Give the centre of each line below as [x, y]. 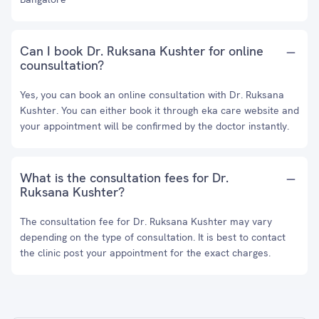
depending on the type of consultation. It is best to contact [153, 237]
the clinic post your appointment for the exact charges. [145, 253]
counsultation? [62, 65]
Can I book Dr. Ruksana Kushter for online [142, 51]
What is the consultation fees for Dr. [124, 178]
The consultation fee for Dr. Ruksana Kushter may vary [146, 221]
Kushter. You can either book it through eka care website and [159, 110]
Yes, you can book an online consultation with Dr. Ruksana [152, 95]
